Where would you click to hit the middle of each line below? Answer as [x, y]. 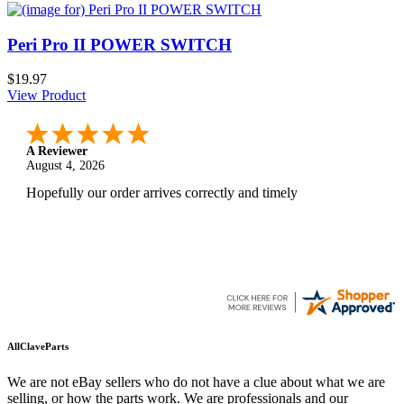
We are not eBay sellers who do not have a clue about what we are [196, 382]
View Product [46, 96]
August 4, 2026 [65, 166]
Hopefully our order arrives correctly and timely [162, 193]
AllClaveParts [38, 347]
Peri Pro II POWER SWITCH [119, 44]
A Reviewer [57, 151]
